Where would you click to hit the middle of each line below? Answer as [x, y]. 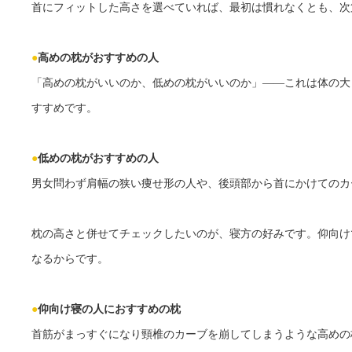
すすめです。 [64, 108]
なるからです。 [70, 259]
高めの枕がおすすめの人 [98, 58]
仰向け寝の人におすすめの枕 [109, 310]
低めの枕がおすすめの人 [98, 159]
